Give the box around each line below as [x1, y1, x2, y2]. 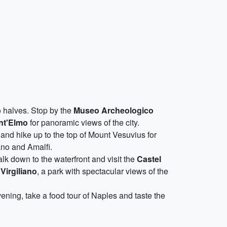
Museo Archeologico [73, 104, 154, 116]
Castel [137, 153, 161, 165]
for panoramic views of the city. [28, 117, 139, 128]
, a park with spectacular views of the [37, 165, 168, 177]
